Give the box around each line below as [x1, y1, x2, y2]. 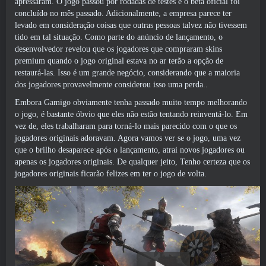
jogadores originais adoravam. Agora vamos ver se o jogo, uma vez [15, 134, 240, 142]
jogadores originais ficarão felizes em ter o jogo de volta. [15, 169, 207, 178]
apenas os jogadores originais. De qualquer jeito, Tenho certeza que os [15, 157, 250, 166]
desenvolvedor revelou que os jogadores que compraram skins [15, 45, 222, 53]
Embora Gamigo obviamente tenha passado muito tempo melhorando [15, 98, 247, 107]
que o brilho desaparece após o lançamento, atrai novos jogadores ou [15, 145, 245, 154]
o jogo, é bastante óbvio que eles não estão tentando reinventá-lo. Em [15, 110, 248, 119]
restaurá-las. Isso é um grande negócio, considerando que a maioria [15, 68, 240, 77]
